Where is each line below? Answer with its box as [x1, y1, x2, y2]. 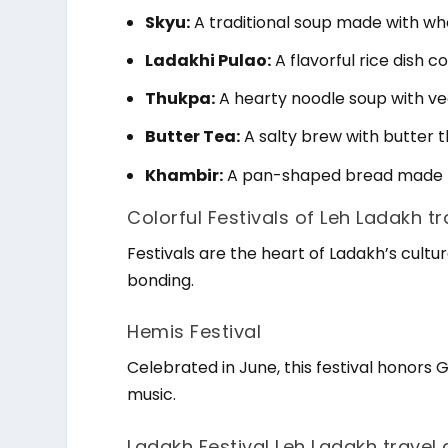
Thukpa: [145, 87, 216, 111]
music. [127, 383, 177, 407]
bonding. [127, 268, 195, 292]
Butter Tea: [145, 125, 241, 149]
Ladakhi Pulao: [145, 49, 272, 73]
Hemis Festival [127, 319, 262, 345]
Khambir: [145, 163, 224, 187]
